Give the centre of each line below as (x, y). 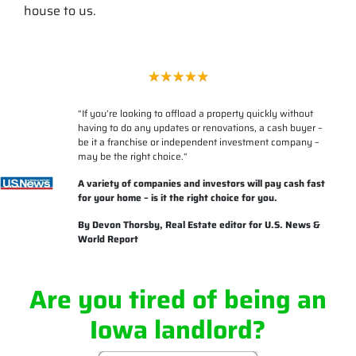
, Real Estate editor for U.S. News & (240, 224)
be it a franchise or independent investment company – (198, 141)
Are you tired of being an (178, 299)
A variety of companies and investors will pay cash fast (201, 183)
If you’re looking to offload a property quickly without (197, 113)
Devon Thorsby (126, 224)
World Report (108, 238)
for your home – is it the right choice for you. (177, 197)
